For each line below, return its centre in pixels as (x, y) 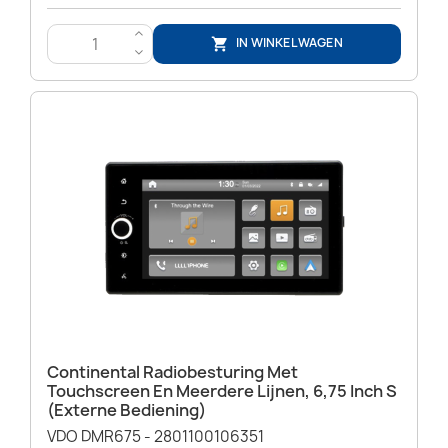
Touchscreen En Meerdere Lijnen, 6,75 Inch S (222, 391)
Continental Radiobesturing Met (172, 372)
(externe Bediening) (126, 410)
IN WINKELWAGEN (290, 43)
